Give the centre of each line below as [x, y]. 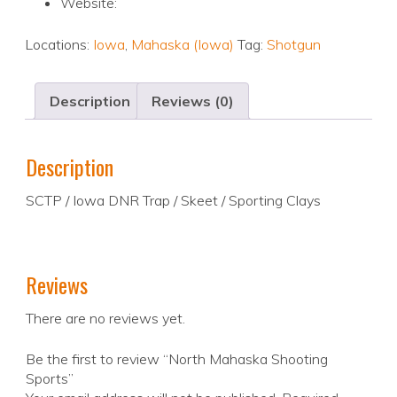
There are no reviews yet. [105, 319]
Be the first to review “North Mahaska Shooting [177, 359]
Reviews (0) [193, 101]
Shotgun [294, 45]
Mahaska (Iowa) [183, 45]
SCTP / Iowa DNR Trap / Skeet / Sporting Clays [173, 201]
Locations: [59, 45]
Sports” [50, 379]
